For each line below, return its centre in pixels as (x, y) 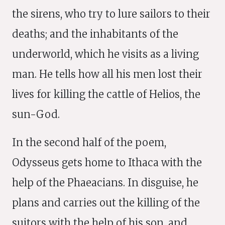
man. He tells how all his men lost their (107, 74)
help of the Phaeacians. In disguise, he (105, 183)
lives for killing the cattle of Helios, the (106, 94)
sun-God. (36, 114)
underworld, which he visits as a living (105, 54)
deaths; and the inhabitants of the (95, 34)
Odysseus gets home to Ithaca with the (107, 162)
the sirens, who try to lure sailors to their (111, 14)
